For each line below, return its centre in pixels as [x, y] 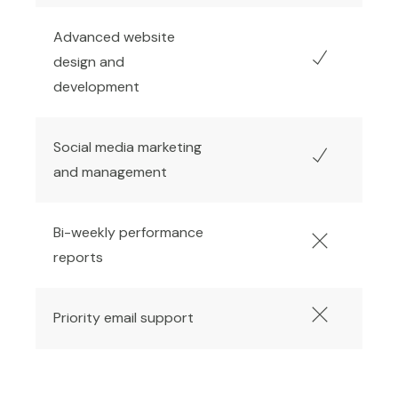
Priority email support [123, 318]
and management [110, 172]
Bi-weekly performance [128, 233]
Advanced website [114, 37]
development [96, 87]
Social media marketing [127, 147]
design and [89, 62]
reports [78, 258]
